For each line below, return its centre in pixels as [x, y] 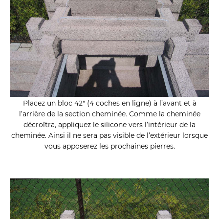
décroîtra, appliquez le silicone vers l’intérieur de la [109, 125]
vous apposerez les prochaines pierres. [109, 146]
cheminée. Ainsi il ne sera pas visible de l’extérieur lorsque [109, 136]
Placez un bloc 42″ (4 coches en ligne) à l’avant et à [109, 103]
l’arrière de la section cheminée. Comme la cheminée [109, 114]
